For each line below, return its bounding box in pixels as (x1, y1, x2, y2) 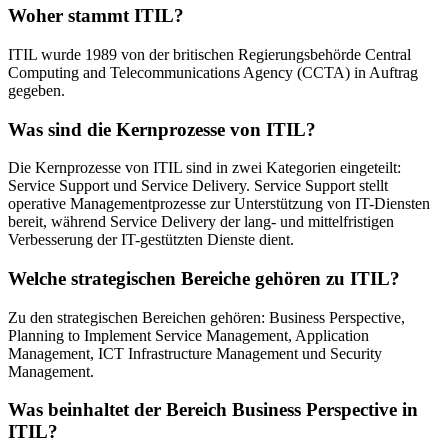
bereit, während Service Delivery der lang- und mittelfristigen (8, 213, 394, 231)
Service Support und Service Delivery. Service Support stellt (8, 177, 388, 195)
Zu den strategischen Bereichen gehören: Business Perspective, (8, 308, 405, 326)
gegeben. (8, 81, 65, 99)
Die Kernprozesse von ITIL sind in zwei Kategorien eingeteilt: (8, 159, 401, 177)
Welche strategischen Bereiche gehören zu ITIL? (8, 268, 400, 290)
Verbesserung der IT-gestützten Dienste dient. (8, 231, 294, 249)
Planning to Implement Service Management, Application (8, 326, 369, 344)
